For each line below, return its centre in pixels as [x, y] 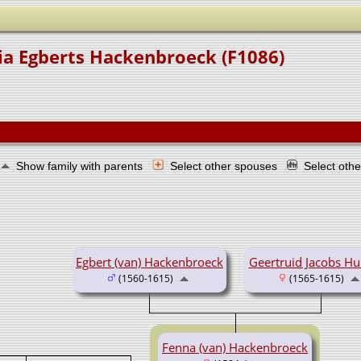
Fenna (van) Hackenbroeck [235, 347]
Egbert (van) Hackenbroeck [149, 261]
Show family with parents [81, 166]
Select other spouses [225, 166]
